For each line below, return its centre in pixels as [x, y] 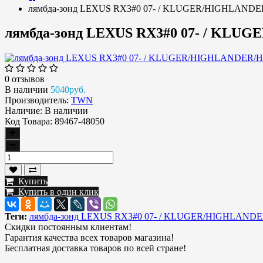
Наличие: [23, 111]
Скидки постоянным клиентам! [68, 227]
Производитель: [37, 100]
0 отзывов [25, 79]
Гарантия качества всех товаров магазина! [89, 238]
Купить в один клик [56, 192]
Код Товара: [28, 122]
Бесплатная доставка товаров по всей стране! [95, 248]
